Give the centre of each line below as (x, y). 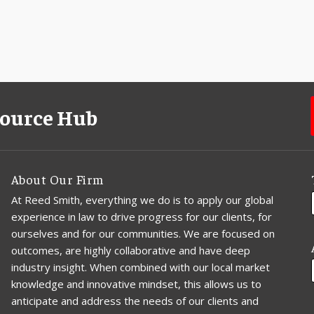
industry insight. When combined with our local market (140, 267)
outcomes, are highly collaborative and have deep (130, 250)
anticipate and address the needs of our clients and (135, 300)
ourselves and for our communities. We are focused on (143, 233)
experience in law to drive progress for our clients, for (141, 216)
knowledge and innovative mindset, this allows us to (136, 284)
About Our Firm (57, 179)
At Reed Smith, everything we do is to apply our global (142, 199)
